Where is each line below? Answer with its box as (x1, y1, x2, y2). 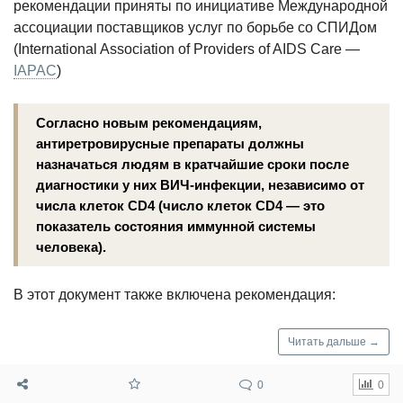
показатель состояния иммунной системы (36, 219, 316, 235)
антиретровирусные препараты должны (36, 136, 304, 152)
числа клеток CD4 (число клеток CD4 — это (36, 198, 325, 214)
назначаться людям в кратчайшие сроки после (36, 157, 349, 173)
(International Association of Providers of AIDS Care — (13, 41, 360, 58)
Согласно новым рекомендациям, (36, 115, 262, 131)
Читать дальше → (288, 336, 380, 349)
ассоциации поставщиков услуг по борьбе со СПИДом (13, 20, 377, 36)
